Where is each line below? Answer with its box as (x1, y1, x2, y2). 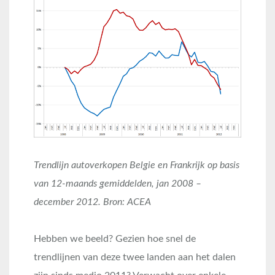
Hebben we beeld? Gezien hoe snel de (34, 234, 196, 244)
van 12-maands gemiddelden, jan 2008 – (34, 179, 201, 189)
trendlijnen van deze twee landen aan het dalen (34, 252, 236, 263)
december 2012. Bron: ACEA (34, 197, 151, 207)
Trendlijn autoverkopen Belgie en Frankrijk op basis (34, 160, 239, 171)
